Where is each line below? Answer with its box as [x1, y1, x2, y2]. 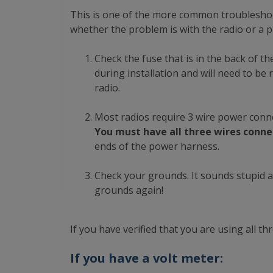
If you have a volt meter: [70, 250, 223, 266]
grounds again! [94, 183, 163, 197]
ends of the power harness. [94, 140, 219, 153]
